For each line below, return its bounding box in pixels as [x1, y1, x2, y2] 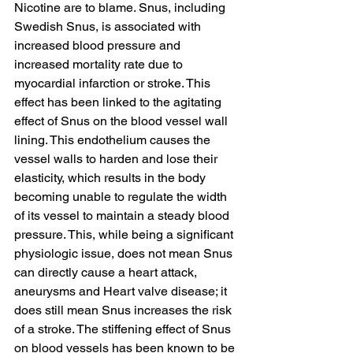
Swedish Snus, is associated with [14, 18, 204, 34]
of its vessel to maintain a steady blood [14, 207, 232, 223]
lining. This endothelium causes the [14, 132, 214, 147]
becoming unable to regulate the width [14, 188, 230, 204]
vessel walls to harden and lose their [14, 150, 221, 166]
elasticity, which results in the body [14, 169, 209, 185]
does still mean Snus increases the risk [14, 302, 235, 318]
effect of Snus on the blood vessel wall [14, 113, 231, 128]
